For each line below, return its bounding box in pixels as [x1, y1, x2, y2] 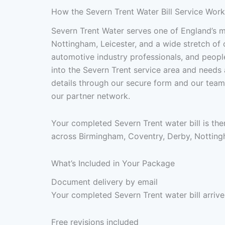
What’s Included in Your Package [51, 158, 175, 168]
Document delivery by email [51, 176, 158, 187]
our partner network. [51, 90, 130, 101]
